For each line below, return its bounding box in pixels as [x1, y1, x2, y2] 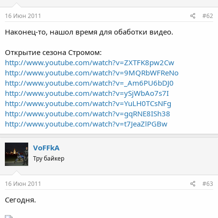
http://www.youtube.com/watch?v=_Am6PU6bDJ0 [5, 78, 174, 88]
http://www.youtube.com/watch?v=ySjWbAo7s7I [5, 88, 169, 98]
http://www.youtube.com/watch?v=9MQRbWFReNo [5, 68, 179, 77]
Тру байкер [33, 154, 64, 163]
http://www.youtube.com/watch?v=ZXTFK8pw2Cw [5, 57, 174, 67]
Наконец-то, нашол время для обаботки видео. [5, 27, 173, 36]
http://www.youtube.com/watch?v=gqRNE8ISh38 [5, 109, 170, 118]
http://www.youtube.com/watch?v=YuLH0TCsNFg [5, 98, 171, 108]
